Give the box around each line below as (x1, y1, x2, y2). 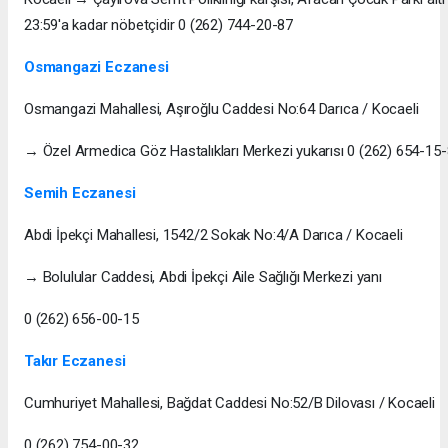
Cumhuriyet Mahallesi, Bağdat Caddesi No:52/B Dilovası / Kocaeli (24, 393, 435, 412)
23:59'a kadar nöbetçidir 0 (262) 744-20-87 (24, 15, 293, 34)
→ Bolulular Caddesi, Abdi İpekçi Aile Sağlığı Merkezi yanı (24, 267, 382, 286)
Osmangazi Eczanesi (24, 57, 169, 76)
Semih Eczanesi (24, 183, 136, 202)
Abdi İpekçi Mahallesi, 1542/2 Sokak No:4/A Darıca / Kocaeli (24, 225, 403, 244)
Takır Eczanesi (24, 351, 126, 370)
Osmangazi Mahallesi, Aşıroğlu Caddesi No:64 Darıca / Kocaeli (24, 99, 419, 118)
